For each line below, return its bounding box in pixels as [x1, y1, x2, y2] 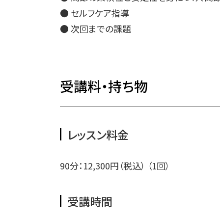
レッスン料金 [67, 126, 129, 143]
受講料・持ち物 [60, 76, 148, 96]
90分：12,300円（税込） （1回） [60, 159, 170, 172]
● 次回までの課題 [60, 22, 131, 35]
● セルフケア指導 [60, 6, 129, 19]
